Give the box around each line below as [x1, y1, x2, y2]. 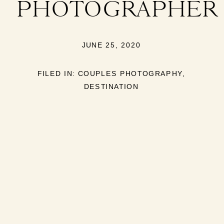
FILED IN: [37, 70, 78, 78]
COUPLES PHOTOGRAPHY [78, 70, 182, 78]
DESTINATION [84, 82, 139, 90]
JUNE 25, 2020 [81, 41, 141, 49]
